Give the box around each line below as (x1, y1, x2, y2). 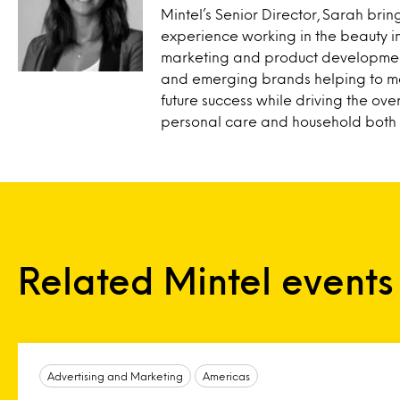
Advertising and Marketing (47, 371, 183, 380)
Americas (203, 371, 250, 380)
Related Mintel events (18, 266, 394, 295)
